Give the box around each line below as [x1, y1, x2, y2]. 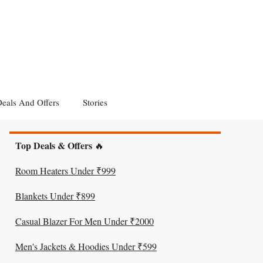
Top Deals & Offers [15, 139, 92, 152]
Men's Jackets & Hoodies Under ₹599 [15, 240, 157, 252]
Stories [83, 96, 107, 108]
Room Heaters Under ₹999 [15, 164, 116, 177]
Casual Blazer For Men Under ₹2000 [15, 215, 154, 227]
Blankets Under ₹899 [15, 190, 95, 202]
